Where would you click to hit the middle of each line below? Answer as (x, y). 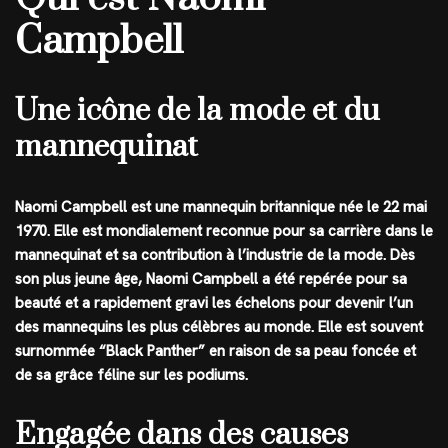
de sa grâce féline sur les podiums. (131, 375)
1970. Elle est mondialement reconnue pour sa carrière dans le (224, 231)
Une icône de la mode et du (197, 111)
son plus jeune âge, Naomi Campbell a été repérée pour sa (211, 279)
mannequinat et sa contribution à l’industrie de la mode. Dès (215, 255)
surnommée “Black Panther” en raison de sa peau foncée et (215, 351)
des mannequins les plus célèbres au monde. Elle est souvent (219, 327)
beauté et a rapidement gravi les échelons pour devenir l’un (214, 303)
